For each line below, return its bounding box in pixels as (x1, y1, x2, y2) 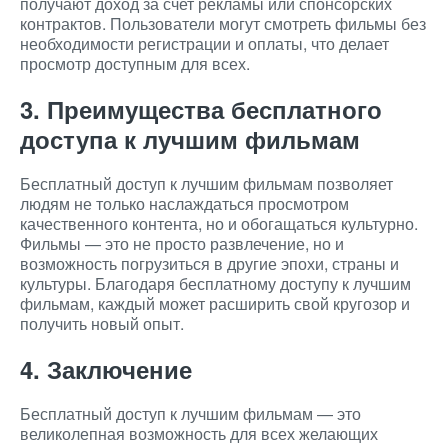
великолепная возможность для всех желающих (20, 422, 378, 445)
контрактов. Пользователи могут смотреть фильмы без (20, 12, 426, 35)
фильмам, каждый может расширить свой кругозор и (20, 292, 410, 315)
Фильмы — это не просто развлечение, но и (20, 232, 344, 255)
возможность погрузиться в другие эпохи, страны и (20, 252, 399, 275)
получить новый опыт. (20, 312, 184, 335)
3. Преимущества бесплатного (20, 92, 382, 126)
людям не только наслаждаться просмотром (20, 192, 349, 215)
